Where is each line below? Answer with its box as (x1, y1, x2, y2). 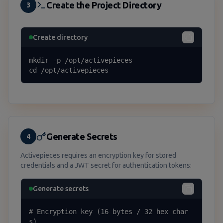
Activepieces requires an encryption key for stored (20, 151, 176, 159)
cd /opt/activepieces (29, 66, 109, 74)
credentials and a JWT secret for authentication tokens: (20, 161, 192, 169)
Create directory (33, 33, 88, 41)
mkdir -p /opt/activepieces (29, 56, 132, 64)
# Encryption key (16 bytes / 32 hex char (29, 208, 188, 216)
